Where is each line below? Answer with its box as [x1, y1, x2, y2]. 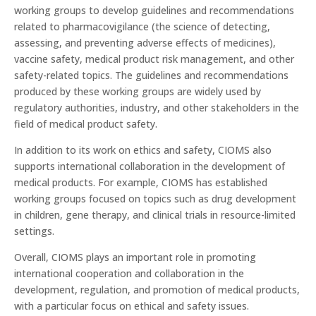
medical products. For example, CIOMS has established [14, 176, 267, 190]
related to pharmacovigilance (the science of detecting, [14, 20, 270, 34]
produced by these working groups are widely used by [14, 85, 261, 99]
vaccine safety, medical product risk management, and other [14, 52, 294, 66]
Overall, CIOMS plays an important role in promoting [14, 250, 256, 265]
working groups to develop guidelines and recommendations [14, 4, 294, 18]
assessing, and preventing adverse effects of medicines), [14, 36, 276, 50]
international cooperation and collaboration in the [14, 267, 244, 281]
